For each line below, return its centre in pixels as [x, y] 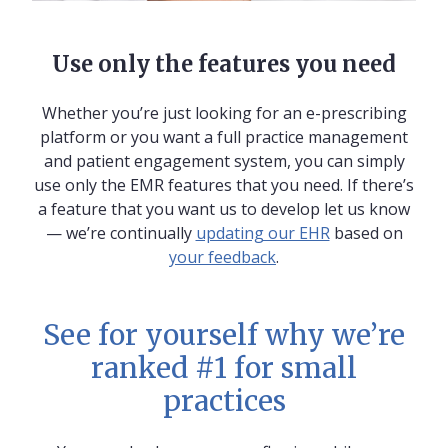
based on [366, 233]
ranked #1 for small [224, 368]
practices [224, 401]
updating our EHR [262, 233]
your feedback [222, 257]
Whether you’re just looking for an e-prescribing [224, 113]
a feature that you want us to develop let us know [224, 209]
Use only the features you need [224, 64]
